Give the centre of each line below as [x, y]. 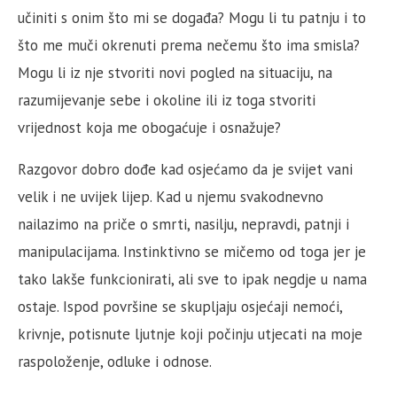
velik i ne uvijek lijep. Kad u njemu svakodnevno [171, 197]
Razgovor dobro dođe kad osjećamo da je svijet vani [185, 169]
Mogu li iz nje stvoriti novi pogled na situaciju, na [175, 73]
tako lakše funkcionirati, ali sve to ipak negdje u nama [192, 279]
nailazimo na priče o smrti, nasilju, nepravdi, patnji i [183, 224]
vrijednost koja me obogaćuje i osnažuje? [149, 128]
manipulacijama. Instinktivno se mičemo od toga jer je [192, 252]
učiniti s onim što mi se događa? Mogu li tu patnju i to [192, 18]
